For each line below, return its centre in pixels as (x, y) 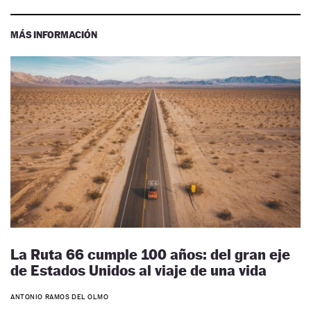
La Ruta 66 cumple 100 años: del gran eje (150, 254)
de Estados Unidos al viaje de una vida (138, 270)
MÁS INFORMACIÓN (54, 35)
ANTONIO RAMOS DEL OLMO (60, 297)
